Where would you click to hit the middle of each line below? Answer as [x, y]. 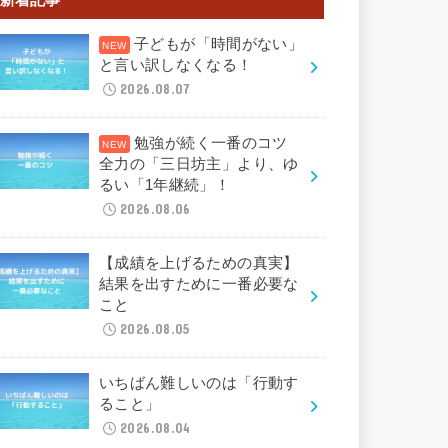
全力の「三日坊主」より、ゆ [198, 163]
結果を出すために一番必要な [198, 283]
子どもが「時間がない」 [219, 43]
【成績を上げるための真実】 [198, 262]
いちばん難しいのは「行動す [198, 382]
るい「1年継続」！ [164, 184]
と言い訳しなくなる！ [175, 64]
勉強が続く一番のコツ [219, 142]
